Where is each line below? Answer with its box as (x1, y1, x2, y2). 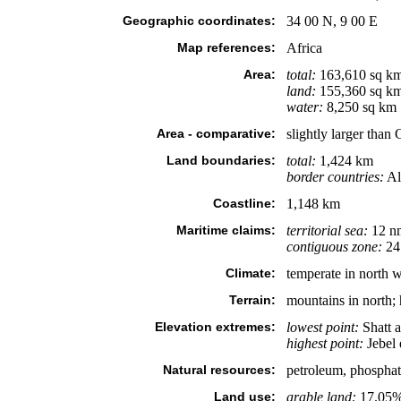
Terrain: (228, 293, 276, 307)
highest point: (286, 336, 363, 351)
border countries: (286, 169, 384, 184)
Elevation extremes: (154, 320, 276, 334)
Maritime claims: (175, 223, 276, 237)
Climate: (225, 266, 276, 280)
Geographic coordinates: (122, 13, 276, 28)
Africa (286, 40, 322, 55)
